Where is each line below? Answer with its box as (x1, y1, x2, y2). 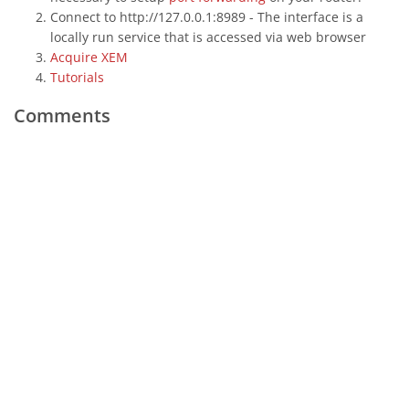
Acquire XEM (50, 48, 128, 66)
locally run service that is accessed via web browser (50, 28, 366, 46)
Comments (14, 103, 110, 128)
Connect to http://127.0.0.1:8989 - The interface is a (50, 8, 363, 26)
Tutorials (50, 68, 104, 86)
